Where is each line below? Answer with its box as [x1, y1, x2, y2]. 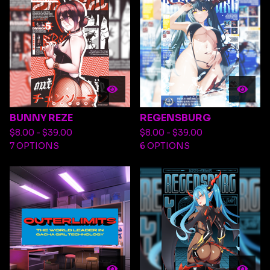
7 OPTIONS [10, 140, 59, 151]
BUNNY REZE [10, 111, 73, 124]
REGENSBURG [140, 111, 211, 124]
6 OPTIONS [140, 140, 190, 151]
